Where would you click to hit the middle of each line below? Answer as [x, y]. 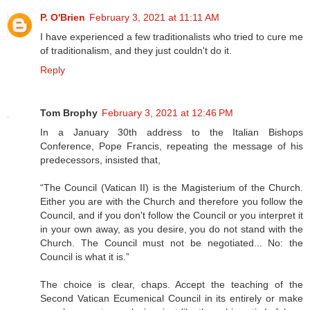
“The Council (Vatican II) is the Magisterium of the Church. [172, 188]
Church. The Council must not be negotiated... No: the [172, 243]
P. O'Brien [63, 18]
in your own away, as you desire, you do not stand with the [172, 229]
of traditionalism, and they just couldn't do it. [136, 51]
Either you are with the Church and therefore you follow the [172, 202]
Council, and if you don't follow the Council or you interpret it [172, 216]
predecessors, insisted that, [100, 160]
